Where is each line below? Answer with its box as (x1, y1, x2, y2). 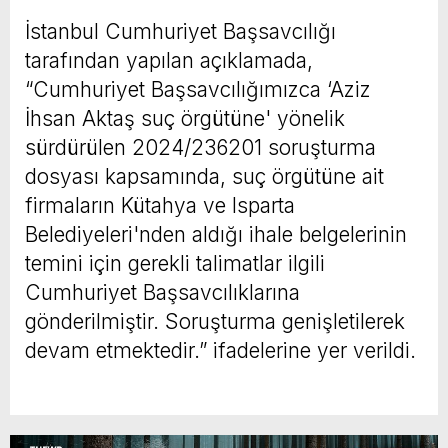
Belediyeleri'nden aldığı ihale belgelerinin (25, 221, 407, 247)
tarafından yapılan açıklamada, (25, 47, 313, 73)
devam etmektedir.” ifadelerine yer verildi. (25, 337, 416, 363)
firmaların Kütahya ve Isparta (25, 192, 295, 218)
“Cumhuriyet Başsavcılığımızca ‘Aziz (25, 76, 371, 102)
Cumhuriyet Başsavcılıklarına (25, 279, 300, 305)
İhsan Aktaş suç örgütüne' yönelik (25, 105, 345, 131)
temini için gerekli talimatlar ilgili (25, 250, 325, 276)
